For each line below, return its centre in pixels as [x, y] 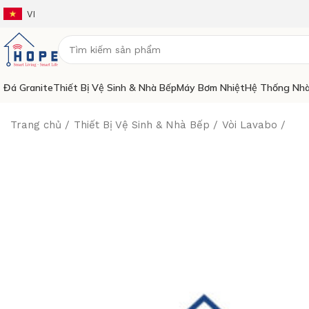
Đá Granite [28, 87]
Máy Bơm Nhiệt [211, 87]
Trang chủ [36, 125]
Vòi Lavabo [250, 125]
